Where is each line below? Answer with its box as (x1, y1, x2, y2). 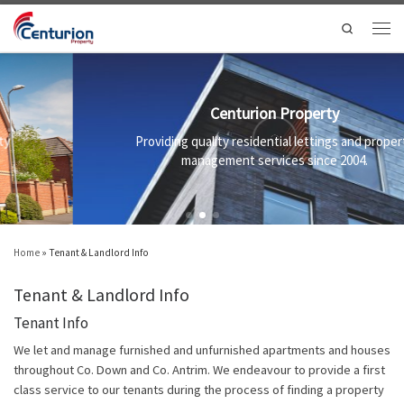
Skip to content (24, 17, 92, 31)
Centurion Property (139, 102, 269, 124)
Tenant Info (14, 312, 88, 333)
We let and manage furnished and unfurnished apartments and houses (14, 341, 390, 358)
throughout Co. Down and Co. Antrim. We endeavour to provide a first (14, 361, 385, 378)
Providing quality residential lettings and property (64, 132, 344, 150)
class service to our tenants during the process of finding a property (14, 381, 384, 398)
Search (353, 20, 386, 33)
